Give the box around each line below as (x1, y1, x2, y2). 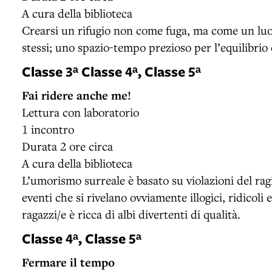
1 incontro (22, 121, 74, 137)
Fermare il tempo (22, 254, 115, 270)
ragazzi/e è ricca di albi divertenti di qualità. (22, 206, 240, 222)
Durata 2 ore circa (22, 138, 113, 154)
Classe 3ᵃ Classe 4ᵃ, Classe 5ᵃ (22, 61, 201, 81)
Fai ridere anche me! (22, 87, 131, 103)
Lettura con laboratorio (22, 104, 139, 120)
